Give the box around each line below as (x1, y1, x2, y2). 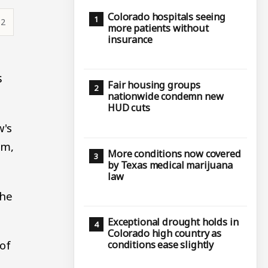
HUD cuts (108, 101, 150, 115)
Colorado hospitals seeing (108, 10, 226, 23)
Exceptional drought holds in (108, 215, 239, 229)
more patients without (108, 21, 209, 35)
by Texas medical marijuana (108, 158, 233, 172)
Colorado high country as (108, 226, 222, 240)
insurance (108, 32, 153, 46)
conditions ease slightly (108, 237, 214, 251)
